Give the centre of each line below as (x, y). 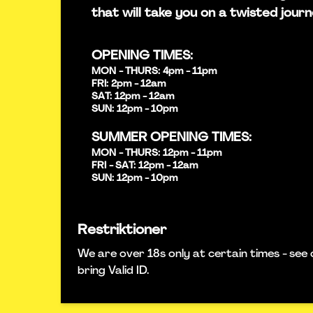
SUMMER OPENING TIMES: (172, 138)
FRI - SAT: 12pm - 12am (145, 166)
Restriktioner (122, 231)
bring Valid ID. (113, 271)
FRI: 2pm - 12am (129, 84)
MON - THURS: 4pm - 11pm (154, 72)
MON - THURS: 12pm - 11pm (156, 153)
